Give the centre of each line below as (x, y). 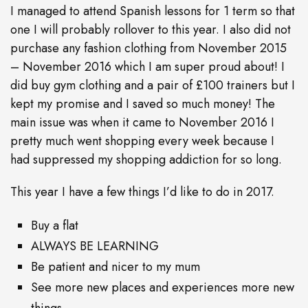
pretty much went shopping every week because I (142, 141)
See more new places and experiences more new (163, 288)
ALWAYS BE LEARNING (95, 246)
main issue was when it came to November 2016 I (142, 123)
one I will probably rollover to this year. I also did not (151, 30)
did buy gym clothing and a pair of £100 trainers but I (153, 86)
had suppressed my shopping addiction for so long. (146, 160)
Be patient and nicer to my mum (115, 267)
